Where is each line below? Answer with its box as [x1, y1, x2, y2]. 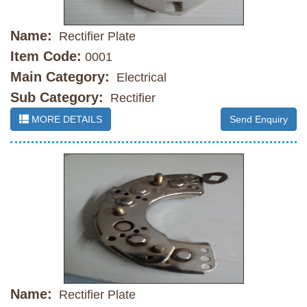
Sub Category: [10, 90, 103, 106]
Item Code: [10, 49, 82, 64]
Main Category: [10, 69, 110, 85]
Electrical [113, 71, 167, 85]
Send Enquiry [230, 114, 288, 125]
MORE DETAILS [29, 114, 102, 125]
